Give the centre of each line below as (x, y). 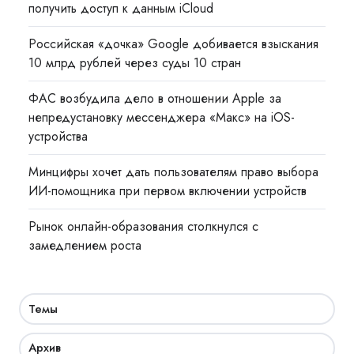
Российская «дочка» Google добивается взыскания (174, 44)
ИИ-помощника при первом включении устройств (168, 191)
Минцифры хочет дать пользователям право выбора (174, 172)
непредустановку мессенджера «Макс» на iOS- (162, 118)
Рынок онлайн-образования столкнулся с (144, 227)
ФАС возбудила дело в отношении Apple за (155, 99)
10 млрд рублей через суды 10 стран (135, 63)
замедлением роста (85, 246)
